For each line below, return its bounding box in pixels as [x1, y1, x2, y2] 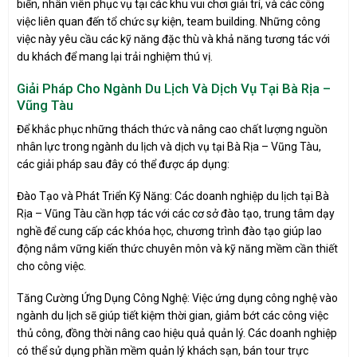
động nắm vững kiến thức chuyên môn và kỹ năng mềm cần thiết [17, 242, 338, 256]
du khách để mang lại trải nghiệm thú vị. [17, 50, 213, 64]
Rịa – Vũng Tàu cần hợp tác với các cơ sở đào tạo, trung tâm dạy [17, 207, 335, 221]
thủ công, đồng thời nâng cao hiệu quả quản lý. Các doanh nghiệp [17, 327, 337, 340]
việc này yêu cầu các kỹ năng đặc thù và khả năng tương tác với [17, 33, 330, 46]
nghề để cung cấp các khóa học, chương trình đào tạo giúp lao [17, 225, 322, 238]
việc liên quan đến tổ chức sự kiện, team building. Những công [17, 15, 320, 29]
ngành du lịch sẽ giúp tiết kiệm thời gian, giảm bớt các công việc [17, 309, 328, 323]
